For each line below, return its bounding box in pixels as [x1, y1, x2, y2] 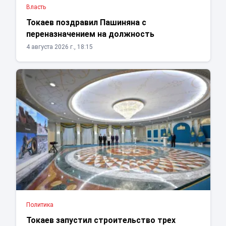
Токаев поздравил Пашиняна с [26, 18, 146, 28]
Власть [26, 4, 46, 11]
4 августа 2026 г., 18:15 [26, 43, 93, 51]
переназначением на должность [26, 29, 154, 39]
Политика [26, 201, 53, 209]
